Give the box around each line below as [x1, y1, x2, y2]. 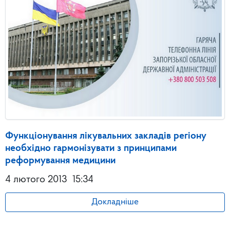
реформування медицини [5, 155, 116, 166]
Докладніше [91, 197, 139, 206]
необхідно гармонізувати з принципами [5, 143, 177, 154]
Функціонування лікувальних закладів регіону [5, 130, 206, 141]
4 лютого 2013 [5, 174, 67, 185]
